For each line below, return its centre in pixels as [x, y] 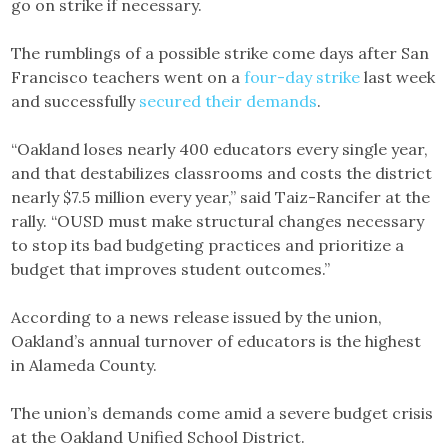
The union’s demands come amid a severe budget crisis [222, 413]
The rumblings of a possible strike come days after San [220, 53]
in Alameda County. [84, 365]
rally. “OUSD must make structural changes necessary [218, 221]
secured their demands [228, 101]
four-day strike [302, 77]
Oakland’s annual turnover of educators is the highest [216, 341]
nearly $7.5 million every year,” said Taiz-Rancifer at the [221, 197]
